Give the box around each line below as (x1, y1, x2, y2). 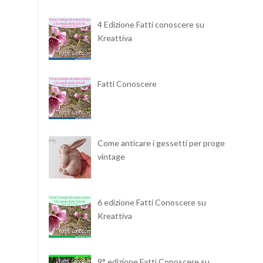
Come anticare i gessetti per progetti (97, 137, 234, 148)
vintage (97, 151, 125, 161)
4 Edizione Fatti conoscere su (97, 19, 204, 29)
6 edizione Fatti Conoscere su (97, 197, 206, 208)
